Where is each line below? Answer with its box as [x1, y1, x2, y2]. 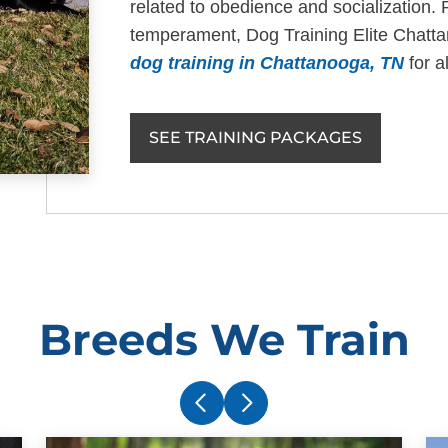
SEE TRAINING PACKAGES [149, 128, 363, 148]
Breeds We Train [38, 312, 410, 366]
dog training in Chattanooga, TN [130, 53, 405, 74]
